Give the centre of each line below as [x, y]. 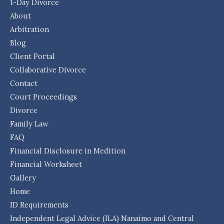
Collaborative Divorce [48, 70]
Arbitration [29, 29]
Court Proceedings [43, 97]
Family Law [29, 124]
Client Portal [32, 56]
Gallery [23, 178]
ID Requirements [39, 205]
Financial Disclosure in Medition [68, 151]
